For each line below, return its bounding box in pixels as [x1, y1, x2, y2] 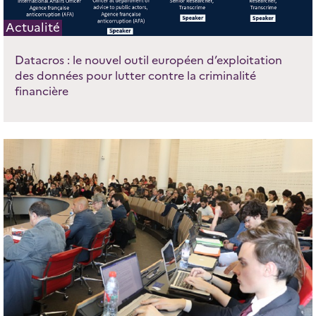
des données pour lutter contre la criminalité [14, 69, 256, 83]
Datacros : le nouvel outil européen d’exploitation [14, 54, 282, 68]
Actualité [5, 20, 60, 35]
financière [14, 85, 68, 99]
